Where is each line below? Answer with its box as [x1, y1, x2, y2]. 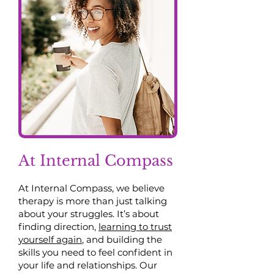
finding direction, [18, 221, 98, 232]
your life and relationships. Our [18, 259, 157, 271]
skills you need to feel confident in [18, 246, 172, 258]
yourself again [18, 234, 82, 245]
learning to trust [98, 221, 172, 232]
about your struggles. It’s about [18, 208, 159, 220]
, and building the [82, 234, 162, 245]
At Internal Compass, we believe [18, 182, 165, 194]
